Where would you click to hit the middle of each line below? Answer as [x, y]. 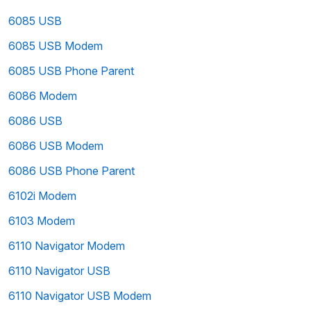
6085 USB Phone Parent [71, 71]
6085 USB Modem [56, 46]
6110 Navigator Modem [67, 246]
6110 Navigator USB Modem [80, 296]
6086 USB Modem [56, 146]
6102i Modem [42, 196]
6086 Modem [43, 96]
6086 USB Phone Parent [72, 171]
